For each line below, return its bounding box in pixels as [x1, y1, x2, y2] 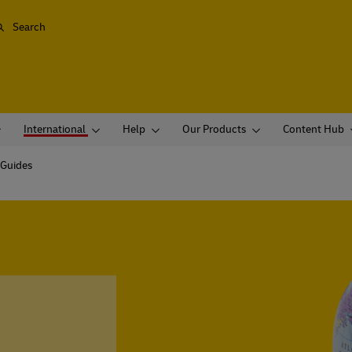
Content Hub [283, 123, 344, 137]
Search [13, 20, 46, 35]
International [24, 123, 86, 137]
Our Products [182, 123, 246, 137]
